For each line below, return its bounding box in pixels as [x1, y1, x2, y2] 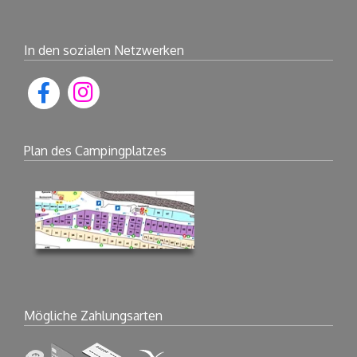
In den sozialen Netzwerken [23, 42, 184, 58]
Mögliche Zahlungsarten [23, 308, 163, 324]
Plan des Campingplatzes [23, 143, 167, 159]
